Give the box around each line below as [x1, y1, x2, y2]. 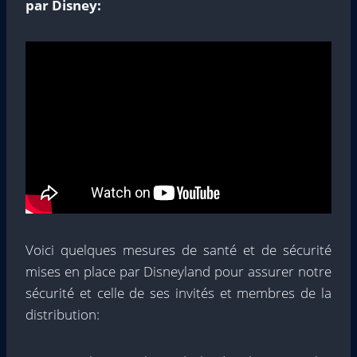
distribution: [25, 304, 100, 324]
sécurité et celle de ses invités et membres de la [25, 283, 331, 302]
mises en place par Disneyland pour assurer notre [25, 261, 331, 280]
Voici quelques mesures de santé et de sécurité [25, 240, 331, 259]
